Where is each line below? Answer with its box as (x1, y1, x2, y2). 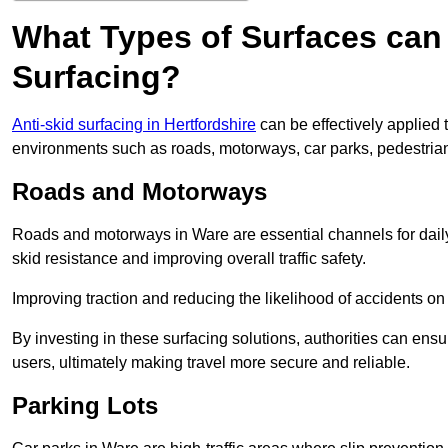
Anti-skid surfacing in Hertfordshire (12, 116, 256, 134)
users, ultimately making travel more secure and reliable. (12, 354, 410, 372)
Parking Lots (12, 392, 158, 420)
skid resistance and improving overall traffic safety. (12, 250, 366, 268)
